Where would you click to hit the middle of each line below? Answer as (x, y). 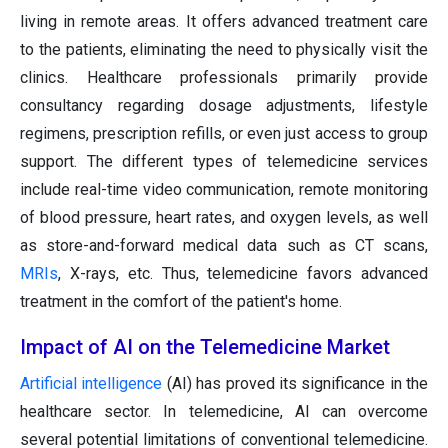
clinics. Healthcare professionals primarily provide (224, 78)
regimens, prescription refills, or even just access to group (224, 134)
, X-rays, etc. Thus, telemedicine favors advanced (243, 274)
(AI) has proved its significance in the (295, 384)
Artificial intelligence (91, 384)
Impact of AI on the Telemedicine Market (205, 347)
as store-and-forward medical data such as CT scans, (224, 246)
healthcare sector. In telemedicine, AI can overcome (224, 412)
